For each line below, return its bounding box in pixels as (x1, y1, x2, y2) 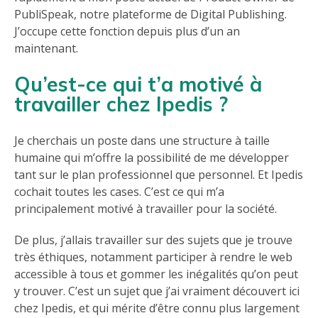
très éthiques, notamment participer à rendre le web (14, 249, 292, 265)
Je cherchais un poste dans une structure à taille (14, 133, 270, 149)
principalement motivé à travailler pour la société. (14, 201, 277, 217)
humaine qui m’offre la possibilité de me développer (14, 150, 289, 166)
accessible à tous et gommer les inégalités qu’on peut (14, 266, 298, 283)
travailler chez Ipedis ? (14, 92, 234, 117)
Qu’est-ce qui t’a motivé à (14, 72, 262, 97)
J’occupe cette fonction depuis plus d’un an (14, 23, 240, 40)
